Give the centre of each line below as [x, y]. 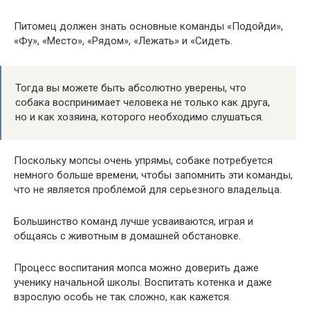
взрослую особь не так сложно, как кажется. [122, 297]
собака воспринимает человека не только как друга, [143, 103]
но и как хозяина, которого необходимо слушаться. [139, 117]
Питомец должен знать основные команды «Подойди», [148, 27]
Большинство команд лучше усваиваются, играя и [134, 222]
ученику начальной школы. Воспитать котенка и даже [143, 283]
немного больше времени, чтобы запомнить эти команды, [153, 175]
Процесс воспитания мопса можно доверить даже [136, 268]
